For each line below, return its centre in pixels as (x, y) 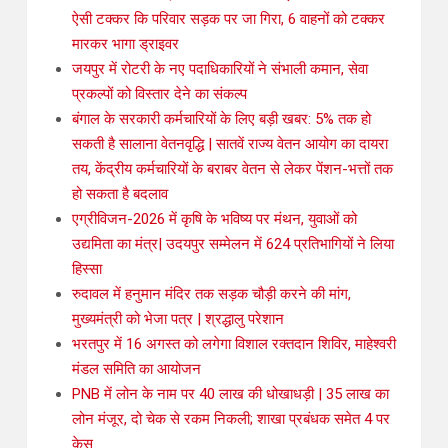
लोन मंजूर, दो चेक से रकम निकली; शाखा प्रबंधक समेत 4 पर (231, 419)
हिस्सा (87, 269)
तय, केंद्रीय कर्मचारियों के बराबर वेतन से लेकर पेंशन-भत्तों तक (232, 169)
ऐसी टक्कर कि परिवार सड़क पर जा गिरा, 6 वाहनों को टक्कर (228, 19)
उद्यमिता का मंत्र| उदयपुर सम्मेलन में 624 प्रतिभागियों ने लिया (233, 244)
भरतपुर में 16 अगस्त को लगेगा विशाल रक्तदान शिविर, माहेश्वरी (234, 344)
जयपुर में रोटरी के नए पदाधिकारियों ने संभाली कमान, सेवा (220, 69)
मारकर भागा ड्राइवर (125, 44)
